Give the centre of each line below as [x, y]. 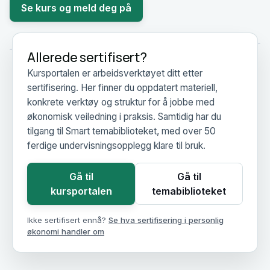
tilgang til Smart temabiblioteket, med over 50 [121, 131]
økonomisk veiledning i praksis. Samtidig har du [124, 117]
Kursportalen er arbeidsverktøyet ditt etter [115, 73]
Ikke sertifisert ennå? [68, 220]
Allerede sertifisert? [87, 57]
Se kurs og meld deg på [76, 8]
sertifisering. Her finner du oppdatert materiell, [122, 88]
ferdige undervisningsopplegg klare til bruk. [116, 146]
